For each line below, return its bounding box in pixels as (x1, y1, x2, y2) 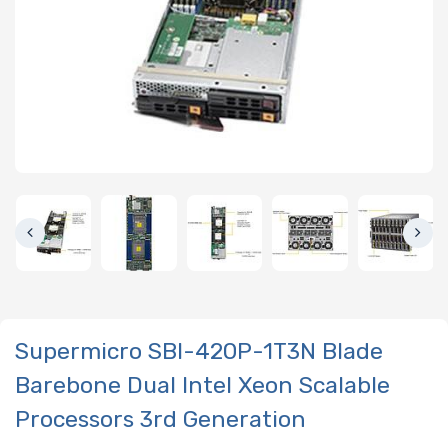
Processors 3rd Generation (15, 405, 306, 434)
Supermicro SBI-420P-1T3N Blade (15, 337, 383, 366)
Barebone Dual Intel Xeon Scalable (15, 371, 390, 400)
